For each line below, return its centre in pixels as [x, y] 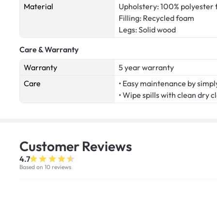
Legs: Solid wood [147, 30]
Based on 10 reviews [45, 167]
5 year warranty [146, 68]
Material [39, 7]
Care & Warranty [49, 50]
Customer [51, 146]
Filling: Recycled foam [156, 18]
